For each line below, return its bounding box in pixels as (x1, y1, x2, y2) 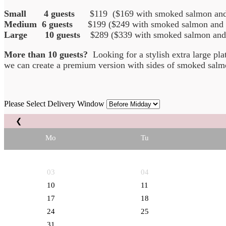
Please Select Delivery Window (4, 99, 104, 108)
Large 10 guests (4, 29, 90, 40)
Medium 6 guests (4, 19, 88, 29)
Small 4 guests (4, 8, 90, 19)
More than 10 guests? (4, 49, 88, 60)
